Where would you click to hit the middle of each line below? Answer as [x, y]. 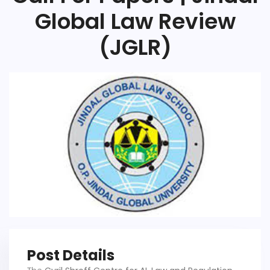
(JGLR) [135, 47]
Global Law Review [135, 21]
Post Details [71, 256]
